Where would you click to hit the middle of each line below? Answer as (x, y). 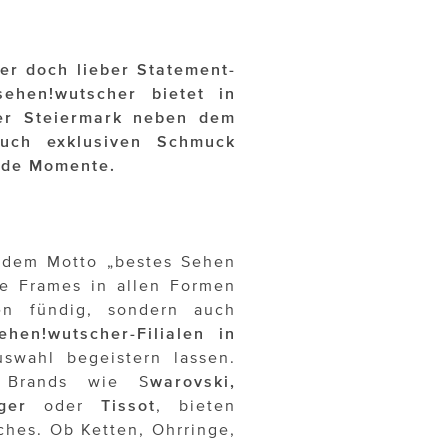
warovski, (193, 381)
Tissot (128, 405)
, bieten (196, 405)
